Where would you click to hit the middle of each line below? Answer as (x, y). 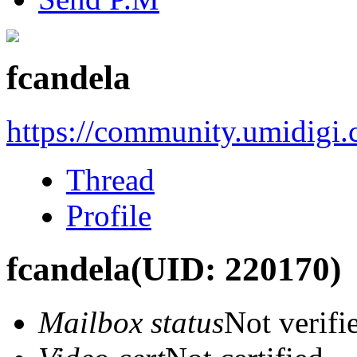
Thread (110, 179)
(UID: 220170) (236, 269)
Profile (109, 215)
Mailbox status (131, 322)
